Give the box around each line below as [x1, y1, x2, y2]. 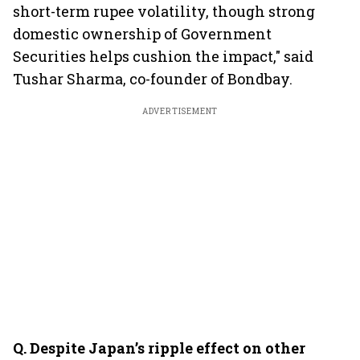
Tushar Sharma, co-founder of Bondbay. [13, 69, 292, 88]
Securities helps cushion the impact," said [13, 47, 313, 66]
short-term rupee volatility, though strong [13, 2, 315, 21]
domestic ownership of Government [13, 24, 272, 43]
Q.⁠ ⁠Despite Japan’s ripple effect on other [13, 338, 305, 358]
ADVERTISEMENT [141, 106, 219, 117]
